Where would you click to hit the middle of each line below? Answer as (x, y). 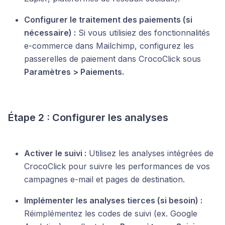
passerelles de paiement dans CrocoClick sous (113, 59)
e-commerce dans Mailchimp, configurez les (109, 46)
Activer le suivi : (55, 153)
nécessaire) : (50, 33)
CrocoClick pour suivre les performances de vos (117, 166)
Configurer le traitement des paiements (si (108, 20)
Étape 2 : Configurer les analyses (88, 118)
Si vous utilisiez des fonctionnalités (143, 33)
